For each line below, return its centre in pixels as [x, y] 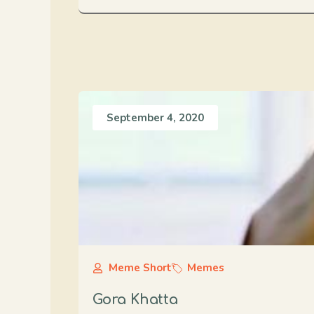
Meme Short [140, 268]
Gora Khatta [135, 300]
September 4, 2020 [155, 118]
